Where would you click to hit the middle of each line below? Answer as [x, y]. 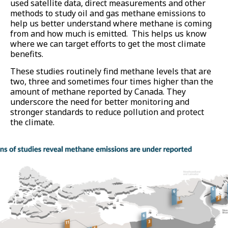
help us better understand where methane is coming [111, 23]
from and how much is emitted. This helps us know [108, 34]
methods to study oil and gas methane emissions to [108, 13]
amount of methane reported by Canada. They [98, 92]
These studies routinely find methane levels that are [111, 72]
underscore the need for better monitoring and [100, 102]
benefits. [27, 54]
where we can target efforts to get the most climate [108, 44]
